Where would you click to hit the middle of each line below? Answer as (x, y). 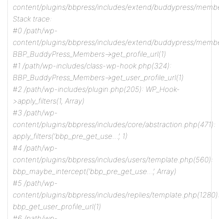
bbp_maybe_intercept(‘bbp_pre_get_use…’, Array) (95, 171)
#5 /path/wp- (35, 183)
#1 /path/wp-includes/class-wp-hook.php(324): (92, 66)
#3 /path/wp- (35, 113)
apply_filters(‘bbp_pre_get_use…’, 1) (70, 136)
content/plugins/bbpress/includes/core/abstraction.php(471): (114, 124)
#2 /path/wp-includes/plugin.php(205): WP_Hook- (96, 89)
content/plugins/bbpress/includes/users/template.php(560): (113, 160)
